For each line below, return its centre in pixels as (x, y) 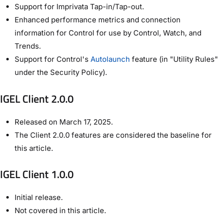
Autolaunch (111, 59)
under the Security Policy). (61, 73)
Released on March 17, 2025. (64, 122)
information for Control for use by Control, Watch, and (108, 33)
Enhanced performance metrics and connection (98, 20)
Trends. (28, 46)
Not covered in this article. (60, 210)
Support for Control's (53, 59)
